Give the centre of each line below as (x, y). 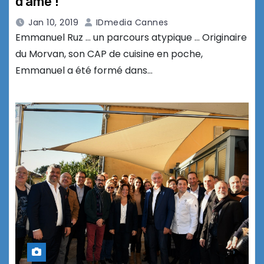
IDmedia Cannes (131, 23)
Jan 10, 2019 (53, 23)
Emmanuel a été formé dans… (84, 71)
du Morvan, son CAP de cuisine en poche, (109, 54)
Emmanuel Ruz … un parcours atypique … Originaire (131, 38)
